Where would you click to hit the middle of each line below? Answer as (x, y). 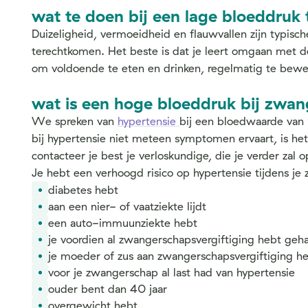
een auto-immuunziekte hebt (123, 223)
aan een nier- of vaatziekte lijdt (127, 206)
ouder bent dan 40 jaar (108, 289)
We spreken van (75, 121)
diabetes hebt (83, 190)
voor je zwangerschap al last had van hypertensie (172, 272)
